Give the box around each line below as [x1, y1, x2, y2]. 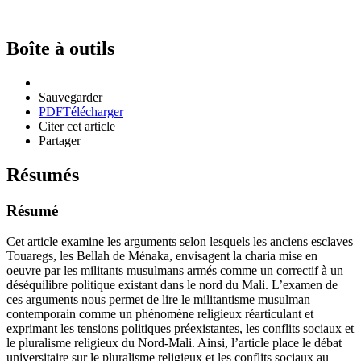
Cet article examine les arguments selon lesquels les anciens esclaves [6, 234, 353, 249]
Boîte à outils [6, 37, 114, 59]
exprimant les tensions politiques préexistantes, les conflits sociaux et [6, 322, 354, 336]
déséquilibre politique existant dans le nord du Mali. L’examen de [6, 278, 338, 293]
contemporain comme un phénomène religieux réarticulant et [6, 307, 313, 322]
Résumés [6, 164, 79, 185]
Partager [39, 133, 81, 147]
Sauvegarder [39, 89, 102, 104]
